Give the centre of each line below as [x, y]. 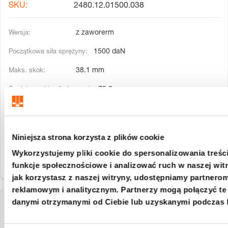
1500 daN [108, 52]
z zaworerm [94, 33]
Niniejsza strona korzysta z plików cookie [88, 137]
